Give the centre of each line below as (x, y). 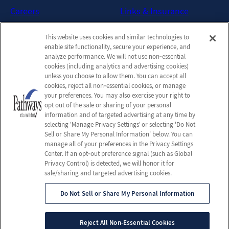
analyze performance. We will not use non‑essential (115, 56)
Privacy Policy (36, 103)
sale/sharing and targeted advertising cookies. (108, 173)
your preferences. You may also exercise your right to (118, 95)
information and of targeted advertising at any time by (120, 115)
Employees (31, 88)
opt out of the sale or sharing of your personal (108, 105)
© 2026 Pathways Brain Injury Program (110, 206)
